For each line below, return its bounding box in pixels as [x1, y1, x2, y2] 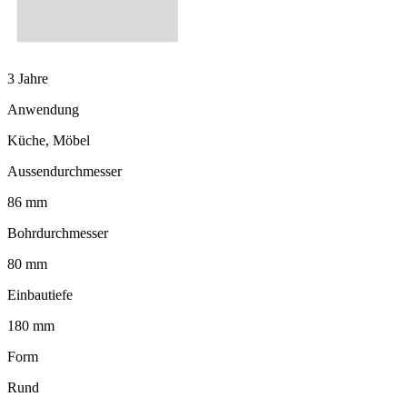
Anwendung [7, 102, 79, 118]
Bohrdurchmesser [7, 225, 108, 242]
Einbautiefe [7, 287, 73, 303]
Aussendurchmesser [7, 164, 122, 180]
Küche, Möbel [7, 133, 90, 149]
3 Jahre [7, 71, 48, 87]
